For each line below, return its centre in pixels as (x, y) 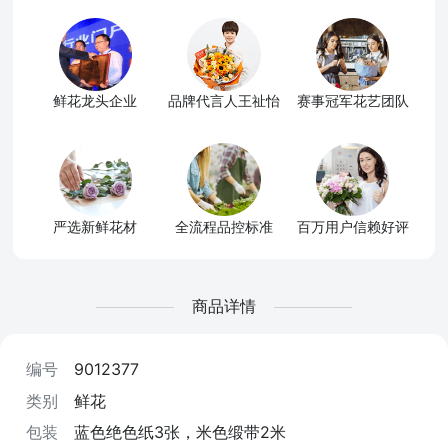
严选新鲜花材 (95, 226)
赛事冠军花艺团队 (352, 101)
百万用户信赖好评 (352, 226)
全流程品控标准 (223, 226)
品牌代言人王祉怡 (223, 101)
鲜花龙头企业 (95, 101)
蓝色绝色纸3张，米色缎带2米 (179, 432)
